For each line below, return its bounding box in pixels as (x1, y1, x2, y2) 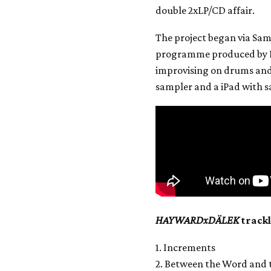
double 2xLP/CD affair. (155, 4, 255, 16)
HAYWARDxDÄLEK (155, 214, 240, 226)
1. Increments (155, 241, 216, 253)
